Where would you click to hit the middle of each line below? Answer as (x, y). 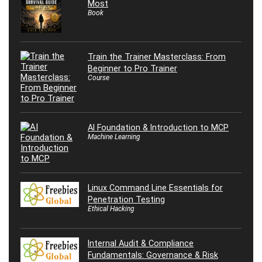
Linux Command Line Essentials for (155, 187)
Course (99, 77)
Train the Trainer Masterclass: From (157, 56)
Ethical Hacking (111, 208)
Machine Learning (114, 137)
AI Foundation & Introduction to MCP (158, 127)
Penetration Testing (126, 199)
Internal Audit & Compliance (141, 243)
